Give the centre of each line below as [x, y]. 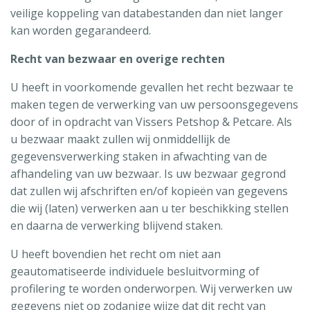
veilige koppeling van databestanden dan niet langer [147, 13]
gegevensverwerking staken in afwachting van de [139, 156]
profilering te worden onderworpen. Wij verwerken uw [151, 288]
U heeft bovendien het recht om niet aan [116, 254]
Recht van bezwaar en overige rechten [118, 58]
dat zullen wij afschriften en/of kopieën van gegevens [149, 191]
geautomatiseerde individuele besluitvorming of [135, 271]
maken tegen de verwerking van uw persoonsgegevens [154, 104]
